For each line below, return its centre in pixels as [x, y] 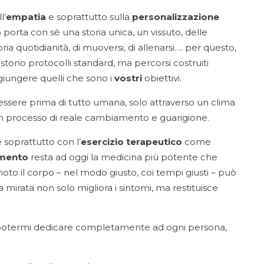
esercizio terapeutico [131, 142]
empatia [26, 17]
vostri [129, 78]
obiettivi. [164, 78]
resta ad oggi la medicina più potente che [123, 157]
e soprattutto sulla [89, 17]
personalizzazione [176, 17]
